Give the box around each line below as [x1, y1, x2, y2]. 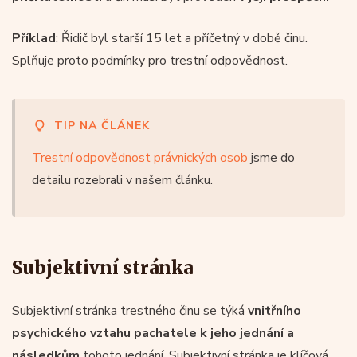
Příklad [12, 29, 56, 47]
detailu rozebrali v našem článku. [32, 171, 213, 189]
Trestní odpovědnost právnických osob [32, 148, 248, 167]
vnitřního [248, 301, 301, 320]
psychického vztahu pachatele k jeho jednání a [12, 324, 294, 342]
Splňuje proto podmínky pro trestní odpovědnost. [12, 51, 288, 69]
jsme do [248, 148, 295, 167]
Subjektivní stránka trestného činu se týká [12, 301, 248, 320]
